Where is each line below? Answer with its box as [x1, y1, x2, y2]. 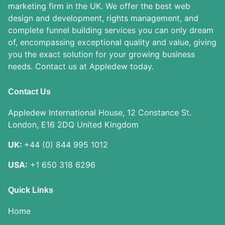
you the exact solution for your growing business [8, 49, 195, 60]
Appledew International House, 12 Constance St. [8, 107, 191, 118]
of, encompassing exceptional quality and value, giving [8, 37, 216, 48]
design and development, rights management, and [8, 13, 198, 24]
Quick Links [8, 186, 53, 195]
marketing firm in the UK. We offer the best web [8, 1, 190, 12]
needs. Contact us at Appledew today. [8, 61, 154, 72]
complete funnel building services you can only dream [8, 25, 213, 36]
